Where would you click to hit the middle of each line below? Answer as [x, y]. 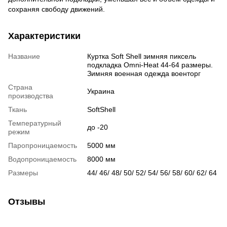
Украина [101, 91]
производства [31, 96]
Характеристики [44, 36]
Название [24, 56]
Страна [20, 87]
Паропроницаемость [43, 145]
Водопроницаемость [42, 159]
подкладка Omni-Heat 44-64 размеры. [150, 65]
